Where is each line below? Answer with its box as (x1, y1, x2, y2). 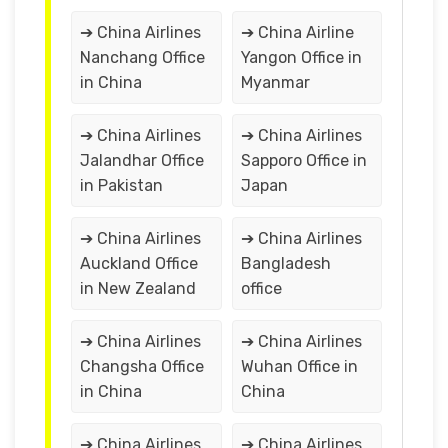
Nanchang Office (80, 47, 205, 67)
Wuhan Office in (240, 356, 358, 376)
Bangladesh (240, 253, 331, 273)
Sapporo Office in (240, 150, 367, 170)
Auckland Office (80, 253, 198, 273)
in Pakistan (80, 175, 163, 195)
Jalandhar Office (80, 150, 204, 170)
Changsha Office (80, 356, 204, 376)
